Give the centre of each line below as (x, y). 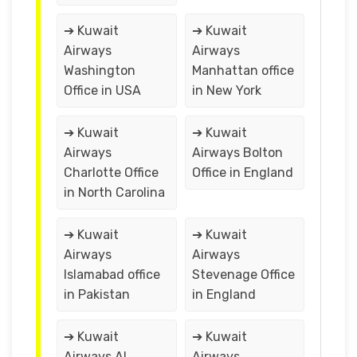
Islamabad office (112, 274)
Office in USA (102, 90)
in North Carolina (114, 192)
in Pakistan (97, 294)
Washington (100, 70)
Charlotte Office (111, 172)
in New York (226, 90)
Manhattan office (243, 70)
